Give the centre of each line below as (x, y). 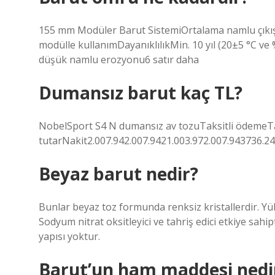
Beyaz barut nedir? (118, 174)
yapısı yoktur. (69, 236)
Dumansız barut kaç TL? (141, 93)
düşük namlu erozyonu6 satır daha (119, 60)
